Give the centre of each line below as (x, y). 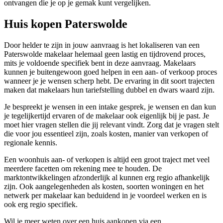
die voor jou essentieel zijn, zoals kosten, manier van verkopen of (106, 134)
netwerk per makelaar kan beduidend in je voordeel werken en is (105, 196)
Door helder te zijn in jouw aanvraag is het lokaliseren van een (102, 45)
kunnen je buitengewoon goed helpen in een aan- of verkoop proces (111, 72)
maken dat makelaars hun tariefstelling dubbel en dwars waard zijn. (109, 90)
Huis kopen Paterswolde (66, 24)
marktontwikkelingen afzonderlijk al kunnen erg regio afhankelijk (107, 178)
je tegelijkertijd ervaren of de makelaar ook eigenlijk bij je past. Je (107, 116)
